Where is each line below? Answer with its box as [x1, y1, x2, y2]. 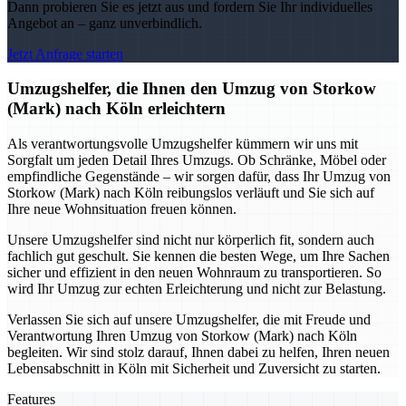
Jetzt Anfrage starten [7, 45, 123, 62]
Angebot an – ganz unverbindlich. [7, 14, 202, 31]
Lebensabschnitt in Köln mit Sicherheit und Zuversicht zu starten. [7, 361, 381, 377]
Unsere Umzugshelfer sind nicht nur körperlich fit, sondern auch [7, 232, 374, 248]
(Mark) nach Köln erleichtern [7, 99, 226, 119]
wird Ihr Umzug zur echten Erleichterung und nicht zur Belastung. [7, 281, 386, 297]
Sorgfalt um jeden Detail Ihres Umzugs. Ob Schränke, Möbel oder [7, 152, 386, 169]
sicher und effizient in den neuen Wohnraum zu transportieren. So [7, 265, 382, 281]
